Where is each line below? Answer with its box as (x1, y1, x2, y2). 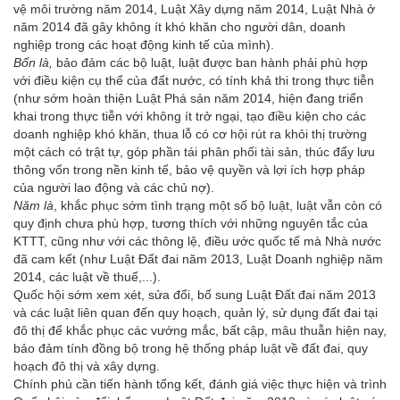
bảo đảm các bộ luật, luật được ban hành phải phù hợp (53, 54, 368, 70)
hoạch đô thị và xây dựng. (13, 358, 160, 373)
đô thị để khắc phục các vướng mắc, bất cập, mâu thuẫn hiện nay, (13, 322, 387, 337)
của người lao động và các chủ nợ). (13, 179, 214, 195)
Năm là (13, 197, 54, 212)
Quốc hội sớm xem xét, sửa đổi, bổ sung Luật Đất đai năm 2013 (13, 287, 376, 302)
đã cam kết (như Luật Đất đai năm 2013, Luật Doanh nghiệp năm (13, 251, 383, 266)
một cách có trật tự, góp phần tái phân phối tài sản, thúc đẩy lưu (13, 144, 375, 159)
